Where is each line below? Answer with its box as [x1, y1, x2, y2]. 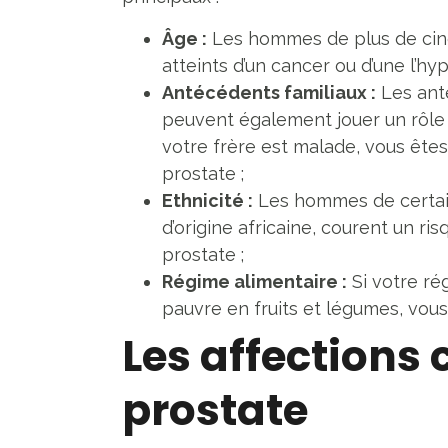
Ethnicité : [162, 189, 253, 211]
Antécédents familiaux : [162, 81, 376, 103]
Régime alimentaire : [162, 270, 347, 292]
